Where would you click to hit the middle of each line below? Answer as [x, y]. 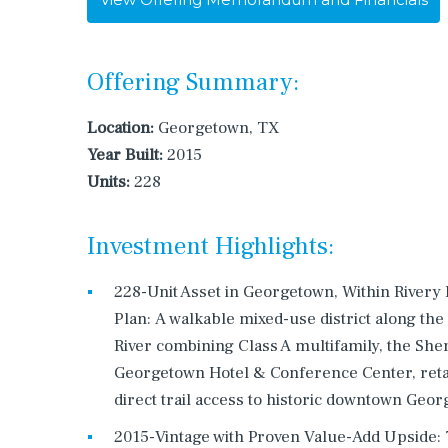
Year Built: [125, 155]
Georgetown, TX [216, 128]
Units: [108, 182]
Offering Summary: [193, 82]
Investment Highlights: [210, 246]
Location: [120, 128]
